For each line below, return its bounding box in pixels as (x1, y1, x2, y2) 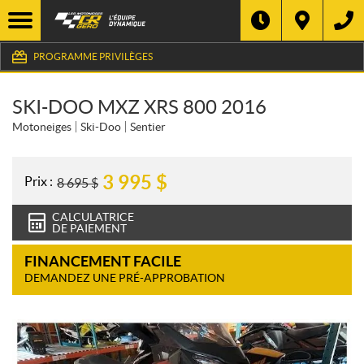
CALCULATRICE (52, 210, 134, 223)
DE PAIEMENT (52, 222, 127, 235)
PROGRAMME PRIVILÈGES (33, 50, 153, 62)
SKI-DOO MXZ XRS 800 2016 (12, 96, 266, 118)
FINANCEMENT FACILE (24, 253, 181, 270)
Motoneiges (12, 120, 71, 133)
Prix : (24, 173, 53, 188)
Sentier (130, 120, 166, 133)
